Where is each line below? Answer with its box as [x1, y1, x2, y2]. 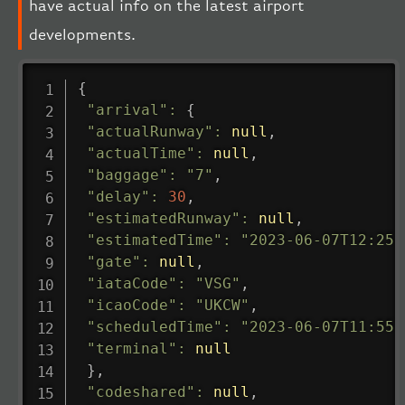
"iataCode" [86, 274, 177, 292]
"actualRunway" [86, 122, 213, 140]
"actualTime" [86, 144, 195, 162]
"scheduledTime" [86, 317, 222, 335]
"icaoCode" [86, 296, 177, 314]
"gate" [86, 252, 141, 270]
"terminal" [86, 339, 177, 357]
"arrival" [86, 100, 168, 118]
